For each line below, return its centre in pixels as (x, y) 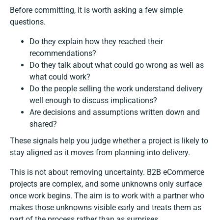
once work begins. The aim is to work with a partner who (107, 196)
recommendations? (63, 54)
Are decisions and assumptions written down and (115, 112)
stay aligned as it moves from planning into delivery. (100, 153)
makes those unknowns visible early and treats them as (106, 208)
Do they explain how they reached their (96, 42)
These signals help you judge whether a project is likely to (109, 141)
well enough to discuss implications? (93, 101)
